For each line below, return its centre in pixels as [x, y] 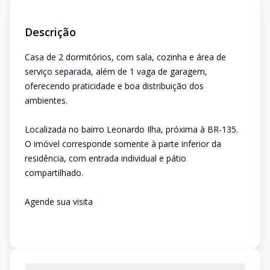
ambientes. [46, 100]
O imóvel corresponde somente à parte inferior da [123, 144]
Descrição [50, 32]
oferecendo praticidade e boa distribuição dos [114, 86]
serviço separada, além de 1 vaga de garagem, [116, 71]
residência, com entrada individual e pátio [105, 158]
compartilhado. [54, 173]
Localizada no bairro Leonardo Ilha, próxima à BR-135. [131, 129]
